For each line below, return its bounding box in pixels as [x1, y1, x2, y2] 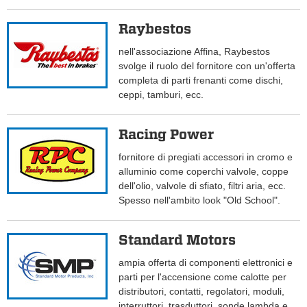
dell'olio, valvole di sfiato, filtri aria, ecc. [119, 180, 286, 192]
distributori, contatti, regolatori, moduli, [119, 286, 285, 297]
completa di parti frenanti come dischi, [119, 75, 284, 86]
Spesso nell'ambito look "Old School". [119, 195, 281, 206]
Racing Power [119, 126, 214, 143]
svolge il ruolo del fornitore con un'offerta [119, 60, 296, 72]
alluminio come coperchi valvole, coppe [119, 166, 289, 177]
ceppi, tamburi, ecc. [119, 89, 204, 101]
